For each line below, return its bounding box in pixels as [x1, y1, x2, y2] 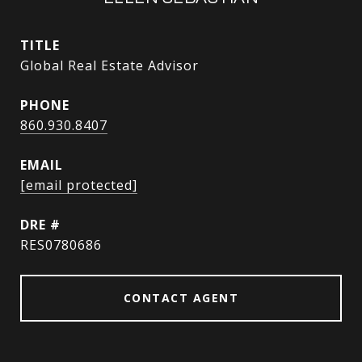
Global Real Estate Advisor [20, 57, 199, 74]
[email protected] [20, 176, 137, 194]
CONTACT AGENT [123, 290, 239, 305]
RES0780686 [20, 236, 102, 254]
